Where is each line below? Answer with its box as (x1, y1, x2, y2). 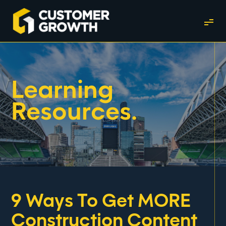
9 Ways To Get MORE (11, 192, 191, 211)
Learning (11, 79, 114, 103)
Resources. (11, 100, 138, 125)
